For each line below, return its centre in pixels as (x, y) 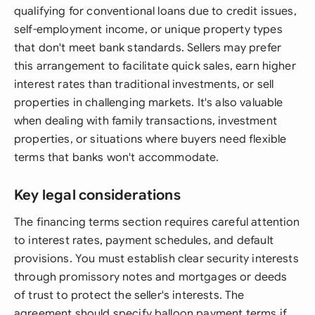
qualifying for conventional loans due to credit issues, (155, 11)
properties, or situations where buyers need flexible (150, 139)
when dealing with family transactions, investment (146, 121)
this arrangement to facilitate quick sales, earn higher (155, 66)
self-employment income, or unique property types (148, 30)
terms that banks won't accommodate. (117, 157)
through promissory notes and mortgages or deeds (151, 277)
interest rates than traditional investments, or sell (144, 84)
